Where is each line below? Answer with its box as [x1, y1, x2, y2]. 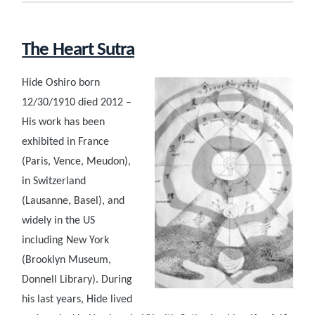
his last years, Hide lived [22, 294, 133, 306]
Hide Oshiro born [22, 77, 101, 89]
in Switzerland [22, 176, 86, 188]
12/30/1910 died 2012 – [22, 97, 132, 109]
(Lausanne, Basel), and [22, 195, 125, 207]
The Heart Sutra [22, 40, 134, 60]
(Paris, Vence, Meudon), [22, 156, 131, 168]
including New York [22, 235, 110, 247]
